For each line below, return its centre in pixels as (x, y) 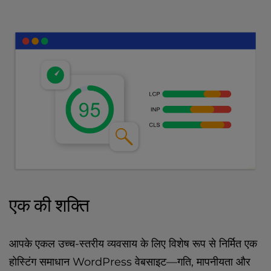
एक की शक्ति (49, 205)
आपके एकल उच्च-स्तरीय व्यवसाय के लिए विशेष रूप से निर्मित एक (133, 243)
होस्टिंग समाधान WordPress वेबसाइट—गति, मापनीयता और (130, 262)
